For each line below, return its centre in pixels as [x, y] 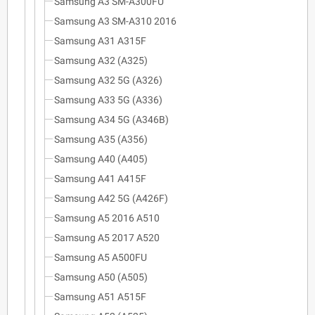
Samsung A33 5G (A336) [108, 99]
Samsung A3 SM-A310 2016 [115, 21]
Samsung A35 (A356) [101, 139]
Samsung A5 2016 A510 [107, 218]
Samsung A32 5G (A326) [108, 80]
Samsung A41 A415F [100, 178]
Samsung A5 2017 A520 [107, 237]
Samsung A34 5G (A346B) [111, 119]
